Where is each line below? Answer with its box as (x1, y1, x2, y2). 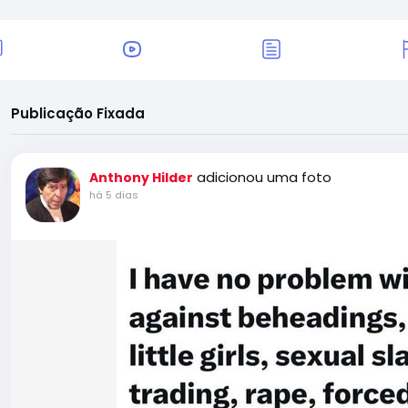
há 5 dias (89, 188, 138, 202)
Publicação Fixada (11, 104, 145, 123)
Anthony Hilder (89, 168, 193, 187)
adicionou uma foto (197, 168, 331, 187)
